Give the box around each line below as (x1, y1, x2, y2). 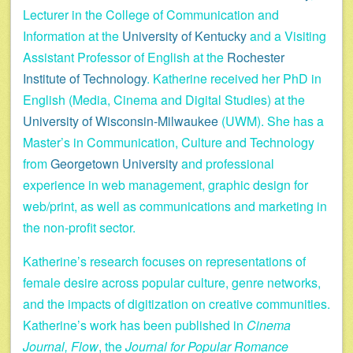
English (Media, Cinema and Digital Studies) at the (23, 91, 305, 110)
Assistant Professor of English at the (23, 48, 227, 67)
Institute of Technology (23, 69, 147, 88)
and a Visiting (247, 27, 326, 46)
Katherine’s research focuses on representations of (23, 252, 306, 271)
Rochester (227, 48, 284, 67)
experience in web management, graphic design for (23, 176, 308, 195)
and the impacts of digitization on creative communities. (23, 295, 330, 314)
